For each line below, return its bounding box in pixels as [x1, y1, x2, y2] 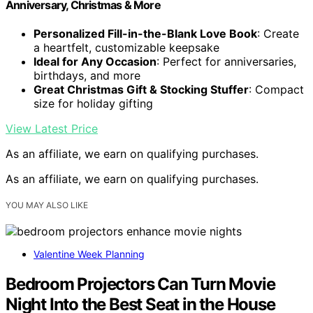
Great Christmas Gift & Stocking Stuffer [34, 82, 249, 96]
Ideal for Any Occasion [34, 54, 156, 68]
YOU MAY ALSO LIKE [6, 199, 88, 210]
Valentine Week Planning [34, 248, 145, 260]
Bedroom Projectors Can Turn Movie [6, 273, 275, 294]
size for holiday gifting [34, 96, 153, 110]
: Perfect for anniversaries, [156, 54, 296, 68]
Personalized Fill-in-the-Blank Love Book [34, 26, 257, 41]
